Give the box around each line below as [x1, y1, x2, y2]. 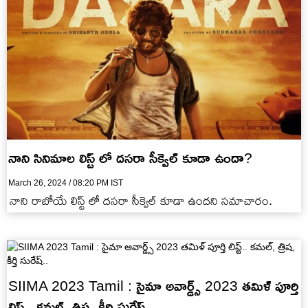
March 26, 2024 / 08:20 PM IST [8, 178, 123, 188]
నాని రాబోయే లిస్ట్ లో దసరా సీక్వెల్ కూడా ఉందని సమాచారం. [10, 194, 272, 208]
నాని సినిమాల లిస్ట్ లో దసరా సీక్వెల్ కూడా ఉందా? [8, 150, 252, 166]
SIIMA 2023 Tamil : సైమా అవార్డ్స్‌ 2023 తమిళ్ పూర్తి [8, 278, 298, 294]
